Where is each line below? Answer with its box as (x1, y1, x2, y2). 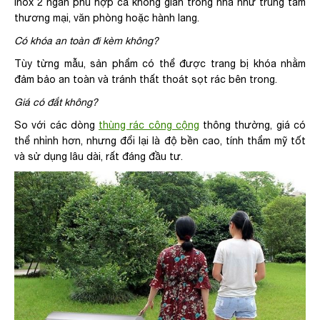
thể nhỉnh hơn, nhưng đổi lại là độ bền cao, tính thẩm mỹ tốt (14, 134, 306, 146)
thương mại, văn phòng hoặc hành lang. (14, 11, 199, 24)
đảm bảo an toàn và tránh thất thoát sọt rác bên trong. (14, 73, 277, 85)
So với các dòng (14, 119, 99, 131)
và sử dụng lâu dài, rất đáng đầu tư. (14, 150, 183, 162)
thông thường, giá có (199, 119, 306, 131)
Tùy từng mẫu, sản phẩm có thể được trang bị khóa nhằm (14, 57, 306, 69)
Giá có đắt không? (14, 96, 98, 108)
